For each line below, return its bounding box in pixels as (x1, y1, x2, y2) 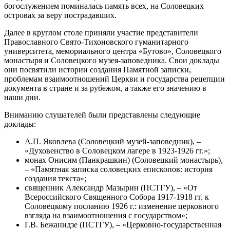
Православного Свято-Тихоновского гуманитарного (4, 37, 188, 46)
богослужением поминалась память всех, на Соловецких (4, 1, 204, 10)
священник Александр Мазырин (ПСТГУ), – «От (25, 183, 197, 192)
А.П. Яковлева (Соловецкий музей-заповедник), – (25, 137, 201, 146)
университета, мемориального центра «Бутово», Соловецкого (4, 46, 221, 55)
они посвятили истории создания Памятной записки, (4, 65, 191, 74)
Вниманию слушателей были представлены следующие (4, 110, 200, 119)
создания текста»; (25, 174, 86, 183)
